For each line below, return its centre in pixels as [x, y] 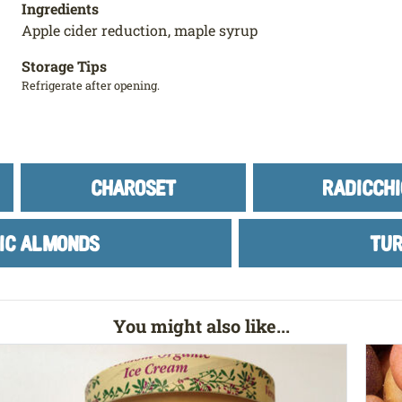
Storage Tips [64, 66]
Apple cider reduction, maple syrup [140, 30]
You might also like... [201, 325]
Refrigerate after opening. [91, 85]
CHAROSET [133, 187]
